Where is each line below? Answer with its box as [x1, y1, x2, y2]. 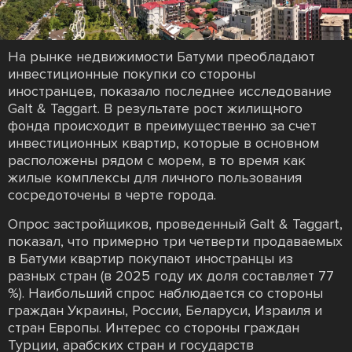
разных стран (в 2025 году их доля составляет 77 [8, 266, 334, 284]
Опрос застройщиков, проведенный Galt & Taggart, [8, 214, 343, 233]
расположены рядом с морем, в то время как [8, 151, 306, 169]
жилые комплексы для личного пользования [8, 168, 302, 186]
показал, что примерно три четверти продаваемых [8, 232, 343, 250]
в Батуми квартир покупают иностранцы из [8, 249, 293, 267]
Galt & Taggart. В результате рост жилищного [8, 99, 302, 117]
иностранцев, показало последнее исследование [8, 82, 332, 100]
